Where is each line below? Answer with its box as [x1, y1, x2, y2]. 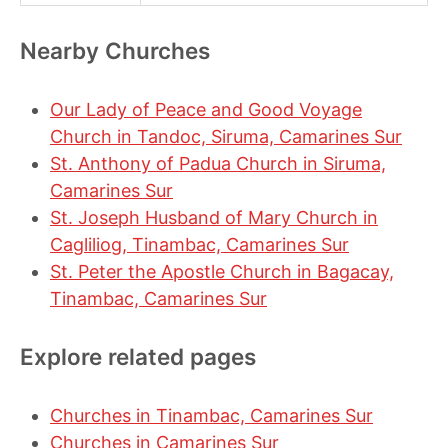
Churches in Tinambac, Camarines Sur [50, 405, 373, 426]
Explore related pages [20, 343, 256, 370]
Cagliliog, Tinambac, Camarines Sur [50, 234, 349, 255]
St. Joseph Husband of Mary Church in [50, 207, 378, 228]
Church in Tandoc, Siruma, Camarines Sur [50, 126, 402, 147]
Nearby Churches [20, 37, 210, 64]
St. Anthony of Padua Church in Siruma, [50, 153, 386, 174]
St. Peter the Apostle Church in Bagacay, [50, 261, 394, 282]
